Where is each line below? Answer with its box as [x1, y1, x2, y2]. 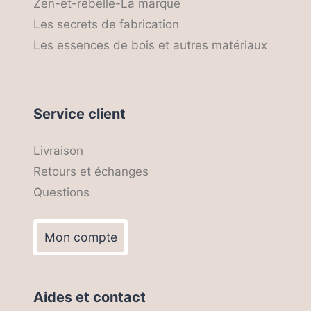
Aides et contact [33, 289, 146, 306]
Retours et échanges [33, 165, 149, 179]
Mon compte [44, 230, 117, 245]
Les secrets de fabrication [33, 17, 179, 31]
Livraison [33, 143, 83, 158]
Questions [33, 185, 90, 200]
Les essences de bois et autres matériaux [33, 38, 267, 53]
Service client [33, 106, 126, 123]
